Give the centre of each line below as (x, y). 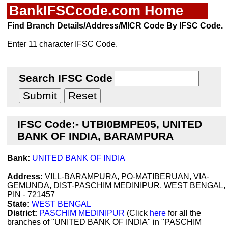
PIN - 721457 (31, 195)
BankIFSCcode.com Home (96, 10)
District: (22, 213)
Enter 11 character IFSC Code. (62, 44)
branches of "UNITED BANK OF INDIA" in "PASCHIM (104, 222)
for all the (183, 213)
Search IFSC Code (66, 78)
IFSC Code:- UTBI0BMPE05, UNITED (110, 124)
